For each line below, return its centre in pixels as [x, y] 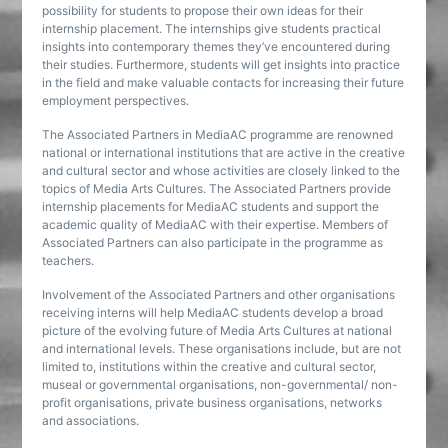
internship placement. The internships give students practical [212, 28]
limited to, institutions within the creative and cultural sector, [209, 366]
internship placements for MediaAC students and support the [211, 206]
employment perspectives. [116, 100]
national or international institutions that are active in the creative [224, 152]
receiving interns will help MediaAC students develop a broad [213, 312]
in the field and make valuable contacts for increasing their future [223, 82]
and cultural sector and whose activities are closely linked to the [221, 170]
